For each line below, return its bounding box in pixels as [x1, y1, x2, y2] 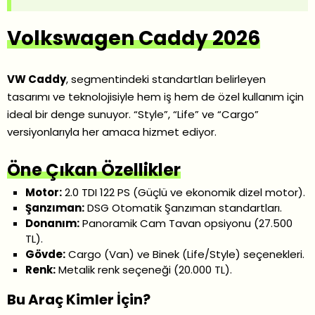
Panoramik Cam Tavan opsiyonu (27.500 [79, 215, 293, 231]
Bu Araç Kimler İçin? [7, 289, 150, 309]
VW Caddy [7, 71, 66, 86]
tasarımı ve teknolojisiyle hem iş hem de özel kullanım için [7, 89, 304, 104]
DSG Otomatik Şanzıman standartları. [84, 200, 283, 215]
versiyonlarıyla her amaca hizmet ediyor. [7, 124, 217, 139]
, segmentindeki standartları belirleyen [66, 71, 266, 86]
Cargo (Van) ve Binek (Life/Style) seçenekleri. [65, 246, 305, 262]
